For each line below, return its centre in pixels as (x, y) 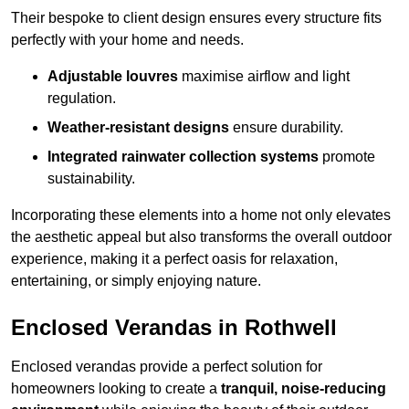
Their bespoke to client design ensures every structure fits (196, 18)
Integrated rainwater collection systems (183, 157)
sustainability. (91, 179)
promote (347, 157)
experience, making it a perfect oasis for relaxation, (174, 259)
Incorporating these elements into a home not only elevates (201, 215)
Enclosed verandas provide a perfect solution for (167, 367)
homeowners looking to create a (116, 389)
